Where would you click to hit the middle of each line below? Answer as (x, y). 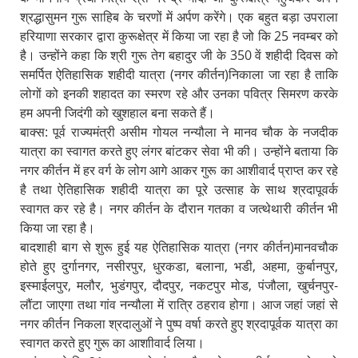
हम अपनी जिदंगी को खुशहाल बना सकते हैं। (117, 112)
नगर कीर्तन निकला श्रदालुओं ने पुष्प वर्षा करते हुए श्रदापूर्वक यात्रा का (179, 323)
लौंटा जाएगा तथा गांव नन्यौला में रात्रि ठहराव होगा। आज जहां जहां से (179, 304)
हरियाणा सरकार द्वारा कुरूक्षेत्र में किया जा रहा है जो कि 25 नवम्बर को (179, 36)
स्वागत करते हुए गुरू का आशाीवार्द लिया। (112, 342)
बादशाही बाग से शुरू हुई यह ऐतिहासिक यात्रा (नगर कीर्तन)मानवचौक (179, 247)
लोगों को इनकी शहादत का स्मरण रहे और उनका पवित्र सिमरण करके (179, 93)
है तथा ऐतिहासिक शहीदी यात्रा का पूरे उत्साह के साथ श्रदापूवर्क (179, 189)
